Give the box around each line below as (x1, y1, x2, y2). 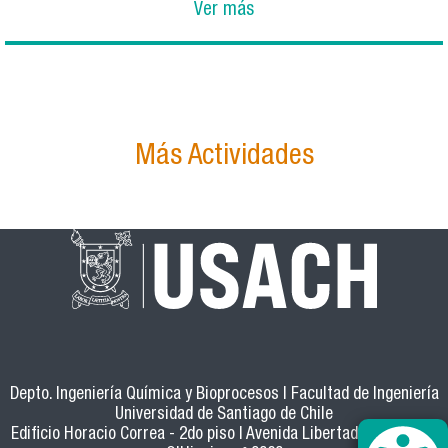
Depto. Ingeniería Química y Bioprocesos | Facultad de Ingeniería (9, 387, 439, 405)
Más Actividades (134, 142, 314, 172)
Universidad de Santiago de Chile (115, 407, 333, 425)
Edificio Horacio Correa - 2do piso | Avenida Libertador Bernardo (11, 427, 437, 445)
